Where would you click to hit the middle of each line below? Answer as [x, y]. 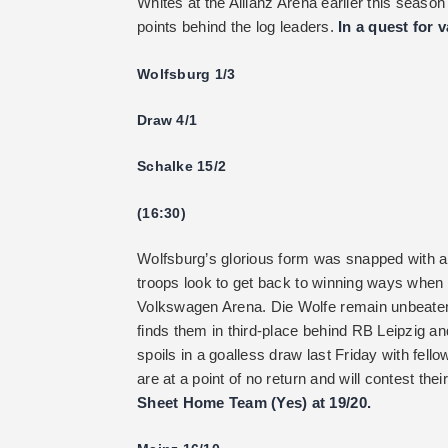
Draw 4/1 [167, 119]
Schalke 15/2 [182, 166]
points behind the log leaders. [238, 27]
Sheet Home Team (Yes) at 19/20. [254, 403]
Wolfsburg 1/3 [186, 73]
